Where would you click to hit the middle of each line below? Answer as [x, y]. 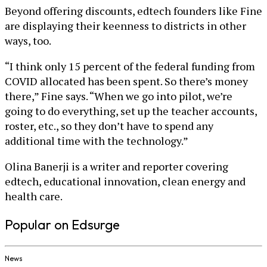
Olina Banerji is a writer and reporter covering [117, 166]
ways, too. [28, 40]
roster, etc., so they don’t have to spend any [109, 125]
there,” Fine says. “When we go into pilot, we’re [119, 96]
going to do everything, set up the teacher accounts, [131, 111]
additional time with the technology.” [97, 140]
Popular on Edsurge [62, 224]
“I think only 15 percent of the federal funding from [130, 66]
